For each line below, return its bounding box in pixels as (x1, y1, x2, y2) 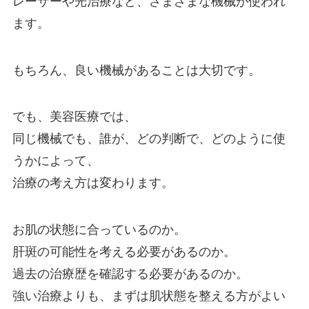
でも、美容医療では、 (12, 110, 137, 124)
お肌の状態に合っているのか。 (12, 223, 186, 237)
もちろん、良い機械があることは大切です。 (12, 63, 261, 77)
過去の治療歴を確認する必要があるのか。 (12, 267, 248, 281)
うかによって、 (12, 154, 99, 168)
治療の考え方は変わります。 (12, 176, 174, 190)
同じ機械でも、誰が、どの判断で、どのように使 (12, 132, 286, 146)
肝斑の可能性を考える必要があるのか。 (12, 245, 236, 259)
